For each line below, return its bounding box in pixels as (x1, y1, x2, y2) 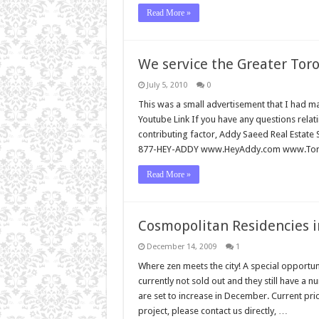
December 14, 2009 (146, 241, 216, 251)
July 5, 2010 (146, 80, 187, 90)
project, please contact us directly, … (137, 305, 288, 316)
